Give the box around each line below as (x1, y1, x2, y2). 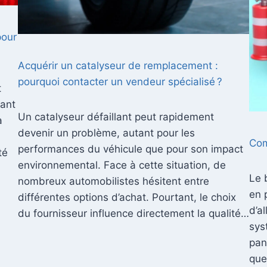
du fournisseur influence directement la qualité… (17, 207, 249, 220)
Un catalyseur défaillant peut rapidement (17, 111, 214, 123)
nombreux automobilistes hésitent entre (17, 175, 209, 188)
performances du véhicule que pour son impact (17, 143, 243, 156)
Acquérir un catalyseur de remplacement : (17, 60, 218, 72)
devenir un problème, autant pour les (17, 127, 195, 139)
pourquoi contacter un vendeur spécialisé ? (17, 76, 222, 88)
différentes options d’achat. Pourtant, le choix (17, 191, 236, 204)
